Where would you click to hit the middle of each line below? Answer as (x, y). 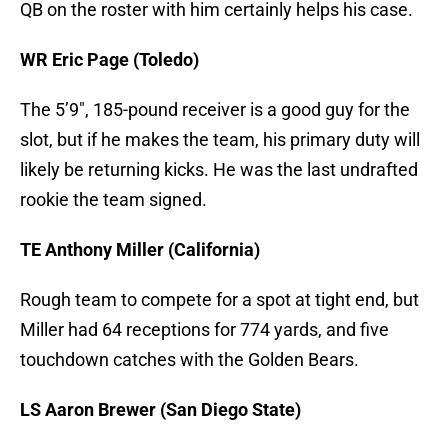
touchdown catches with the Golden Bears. (189, 360)
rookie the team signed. (113, 200)
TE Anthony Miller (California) (140, 250)
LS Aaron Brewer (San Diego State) (160, 410)
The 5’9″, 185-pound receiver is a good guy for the (215, 110)
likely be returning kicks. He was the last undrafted (219, 170)
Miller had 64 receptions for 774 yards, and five (204, 330)
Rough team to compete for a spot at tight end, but (219, 300)
